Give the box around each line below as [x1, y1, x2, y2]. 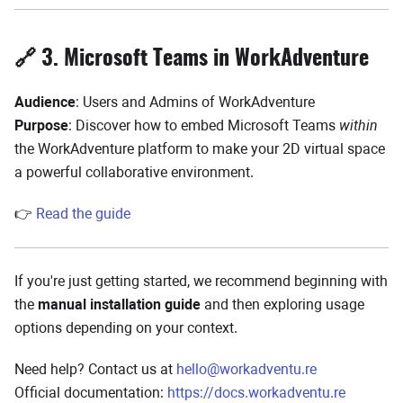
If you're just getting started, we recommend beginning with [14, 273, 388, 290]
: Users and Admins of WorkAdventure [76, 94, 315, 111]
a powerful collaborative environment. [14, 164, 254, 181]
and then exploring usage [201, 296, 364, 313]
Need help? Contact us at [14, 361, 176, 378]
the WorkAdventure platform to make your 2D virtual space [14, 140, 385, 157]
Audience [14, 94, 76, 111]
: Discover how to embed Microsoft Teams [68, 117, 339, 134]
